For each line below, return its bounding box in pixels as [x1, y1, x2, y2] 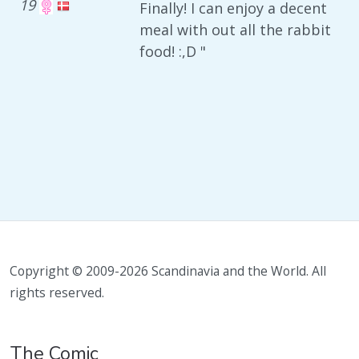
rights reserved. [10, 284, 104, 301]
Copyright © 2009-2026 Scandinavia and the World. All [10, 262, 326, 280]
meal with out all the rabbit [139, 20, 331, 39]
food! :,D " [139, 42, 206, 61]
